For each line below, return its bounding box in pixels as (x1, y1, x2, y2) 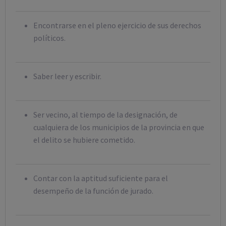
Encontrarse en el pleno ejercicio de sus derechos (33, 20, 201, 31)
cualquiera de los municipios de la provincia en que (33, 122, 204, 133)
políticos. (33, 33, 66, 43)
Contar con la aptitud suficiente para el (33, 173, 168, 184)
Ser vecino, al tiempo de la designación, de (33, 109, 178, 120)
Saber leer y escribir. (33, 71, 101, 82)
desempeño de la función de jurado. (33, 186, 153, 196)
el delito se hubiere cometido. (33, 135, 135, 145)
